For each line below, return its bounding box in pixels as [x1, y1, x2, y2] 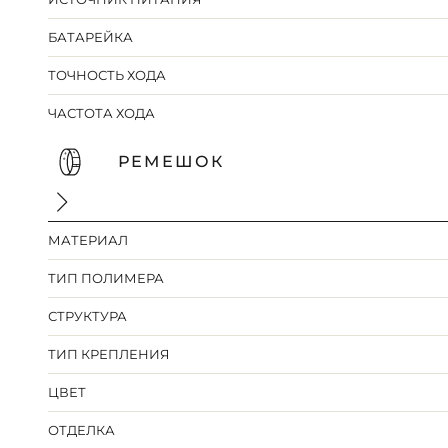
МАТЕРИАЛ [48, 232, 129, 249]
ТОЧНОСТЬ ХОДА [48, 67, 167, 84]
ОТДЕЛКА [48, 422, 116, 439]
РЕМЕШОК [118, 152, 224, 172]
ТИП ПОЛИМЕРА [48, 270, 165, 287]
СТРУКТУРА [48, 308, 128, 325]
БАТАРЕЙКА [48, 29, 134, 46]
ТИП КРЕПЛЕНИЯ [48, 346, 171, 363]
